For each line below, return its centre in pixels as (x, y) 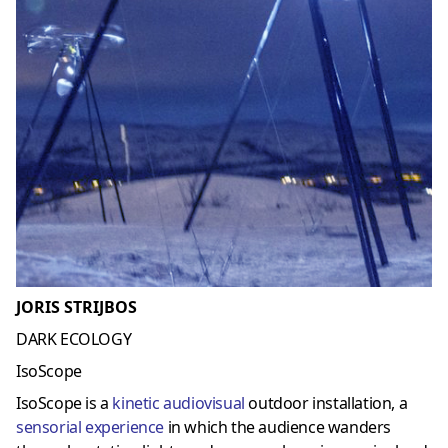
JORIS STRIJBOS (76, 306)
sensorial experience (90, 426)
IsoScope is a (64, 402)
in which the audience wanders (279, 426)
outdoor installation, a (326, 402)
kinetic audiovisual (178, 402)
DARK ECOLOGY (74, 338)
